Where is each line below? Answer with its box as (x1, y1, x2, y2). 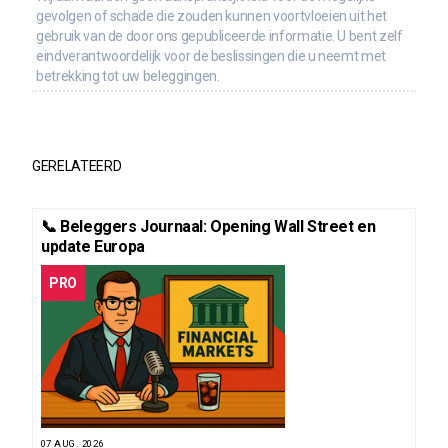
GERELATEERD (32, 157, 122, 174)
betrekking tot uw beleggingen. (36, 67, 220, 84)
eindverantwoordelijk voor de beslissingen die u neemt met (36, 47, 387, 64)
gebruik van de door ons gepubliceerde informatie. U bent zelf (36, 27, 403, 44)
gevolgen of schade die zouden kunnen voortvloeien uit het (36, 7, 388, 24)
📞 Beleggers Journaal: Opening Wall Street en (41, 216, 376, 236)
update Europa (41, 236, 145, 256)
